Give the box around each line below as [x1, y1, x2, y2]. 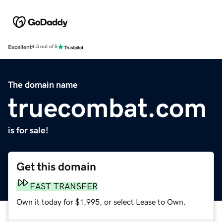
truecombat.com [8, 94, 207, 121]
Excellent [8, 44, 32, 50]
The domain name [8, 80, 78, 89]
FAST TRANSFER [30, 181, 98, 191]
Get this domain [16, 161, 96, 172]
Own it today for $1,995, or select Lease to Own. [16, 197, 186, 206]
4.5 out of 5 [32, 44, 57, 50]
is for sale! [8, 125, 49, 135]
